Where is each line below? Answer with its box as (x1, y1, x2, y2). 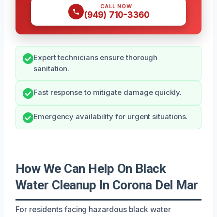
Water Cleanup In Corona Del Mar (15, 177, 198, 192)
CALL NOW (100, 2, 132, 10)
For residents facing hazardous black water (15, 204, 171, 214)
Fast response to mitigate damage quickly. (33, 88, 182, 97)
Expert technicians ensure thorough (33, 53, 158, 62)
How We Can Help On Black (15, 161, 166, 176)
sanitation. (33, 64, 70, 73)
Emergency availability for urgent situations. (33, 112, 188, 121)
